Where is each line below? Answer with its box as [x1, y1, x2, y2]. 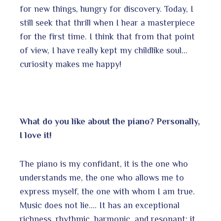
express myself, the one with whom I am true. [20, 186, 195, 196]
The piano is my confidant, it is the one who [20, 158, 188, 169]
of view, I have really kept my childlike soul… [20, 45, 187, 55]
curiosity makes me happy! [20, 59, 121, 69]
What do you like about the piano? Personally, [20, 116, 200, 126]
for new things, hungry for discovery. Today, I [20, 3, 193, 14]
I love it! [20, 130, 52, 140]
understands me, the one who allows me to [20, 172, 184, 183]
